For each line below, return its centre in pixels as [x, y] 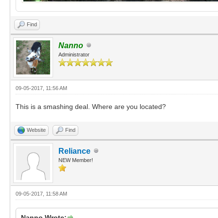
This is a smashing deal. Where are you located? [91, 106]
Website [36, 130]
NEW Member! [76, 160]
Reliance [74, 151]
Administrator [74, 54]
